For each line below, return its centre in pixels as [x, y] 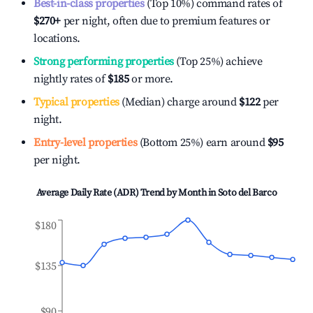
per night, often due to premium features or [166, 21]
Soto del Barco [247, 193]
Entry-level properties [86, 143]
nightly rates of [71, 79]
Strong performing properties [104, 61]
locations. [57, 38]
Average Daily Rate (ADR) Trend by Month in [127, 193]
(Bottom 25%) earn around [201, 143]
